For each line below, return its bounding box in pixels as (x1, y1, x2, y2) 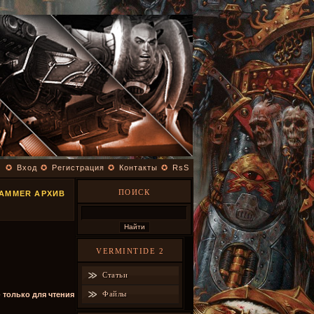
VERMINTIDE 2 (96, 247, 164, 255)
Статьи (102, 271, 128, 279)
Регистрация (52, 163, 104, 172)
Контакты (119, 163, 158, 172)
